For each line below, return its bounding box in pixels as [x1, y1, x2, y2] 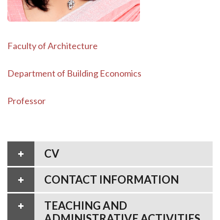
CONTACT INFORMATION [44, 172, 179, 186]
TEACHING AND [44, 198, 127, 212]
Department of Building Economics [7, 67, 141, 79]
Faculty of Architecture [7, 40, 98, 51]
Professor [7, 95, 46, 106]
